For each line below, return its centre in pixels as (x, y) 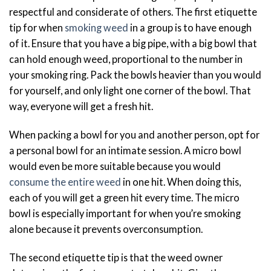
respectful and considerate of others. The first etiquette (133, 11)
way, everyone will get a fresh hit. (82, 106)
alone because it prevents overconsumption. (107, 229)
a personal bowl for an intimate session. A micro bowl (125, 151)
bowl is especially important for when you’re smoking (125, 214)
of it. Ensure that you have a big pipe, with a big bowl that (133, 43)
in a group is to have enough (190, 27)
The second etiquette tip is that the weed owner (116, 258)
